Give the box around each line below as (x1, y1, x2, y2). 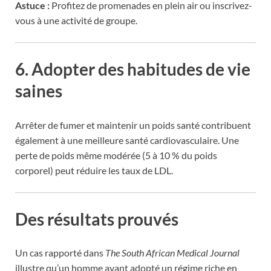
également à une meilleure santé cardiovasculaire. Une (15, 134, 239, 146)
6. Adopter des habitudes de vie (15, 59, 250, 80)
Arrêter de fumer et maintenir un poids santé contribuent (15, 119, 251, 131)
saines (15, 80, 62, 102)
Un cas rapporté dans (15, 246, 105, 258)
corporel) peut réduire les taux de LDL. (15, 164, 173, 176)
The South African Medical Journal (105, 246, 240, 258)
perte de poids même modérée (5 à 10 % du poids (15, 149, 217, 161)
